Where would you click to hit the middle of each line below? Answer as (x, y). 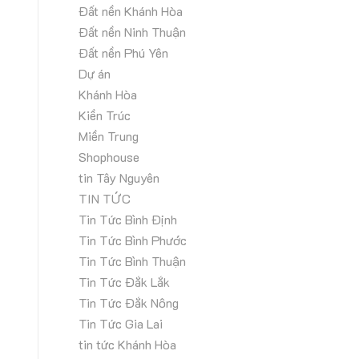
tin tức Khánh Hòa (127, 344)
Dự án (94, 73)
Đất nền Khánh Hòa (130, 11)
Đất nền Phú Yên (123, 52)
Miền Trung (108, 136)
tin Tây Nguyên (119, 177)
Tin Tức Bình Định (127, 219)
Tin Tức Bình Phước (132, 240)
